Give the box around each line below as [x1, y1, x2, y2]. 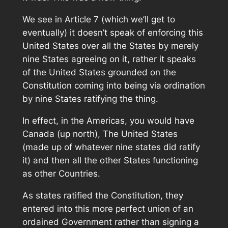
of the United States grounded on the [22, 67, 176, 78]
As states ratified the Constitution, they [22, 190, 183, 201]
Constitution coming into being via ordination [22, 80, 205, 91]
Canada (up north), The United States [22, 129, 178, 139]
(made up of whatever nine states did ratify [22, 142, 200, 153]
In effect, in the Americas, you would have [22, 116, 194, 126]
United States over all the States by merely [22, 41, 198, 51]
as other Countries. [22, 168, 100, 179]
